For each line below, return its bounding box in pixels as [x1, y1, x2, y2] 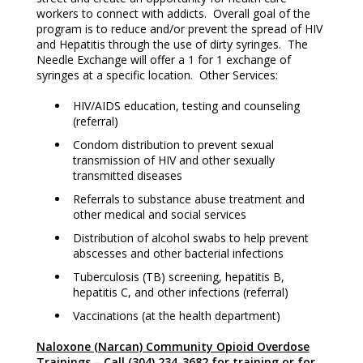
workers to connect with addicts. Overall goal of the [36, 5, 310, 21]
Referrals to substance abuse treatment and [72, 190, 305, 207]
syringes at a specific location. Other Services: [36, 66, 278, 83]
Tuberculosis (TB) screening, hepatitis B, [72, 268, 284, 284]
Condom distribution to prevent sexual [72, 136, 274, 152]
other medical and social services [72, 206, 246, 222]
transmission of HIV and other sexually [72, 152, 275, 168]
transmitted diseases [72, 167, 182, 183]
